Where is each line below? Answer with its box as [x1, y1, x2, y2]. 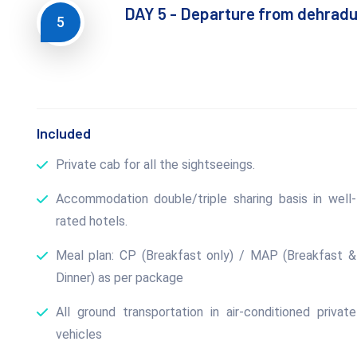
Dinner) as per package [55, 269, 183, 285]
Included [36, 124, 91, 142]
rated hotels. [55, 213, 127, 229]
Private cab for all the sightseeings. [55, 156, 255, 172]
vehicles [55, 326, 102, 342]
